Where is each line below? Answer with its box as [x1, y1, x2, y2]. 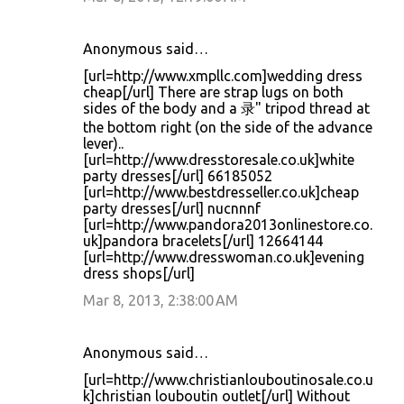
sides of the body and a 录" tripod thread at [83, 100, 370, 116]
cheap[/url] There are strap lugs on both [83, 84, 344, 100]
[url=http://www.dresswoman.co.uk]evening [83, 249, 364, 265]
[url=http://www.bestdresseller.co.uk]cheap [83, 184, 359, 200]
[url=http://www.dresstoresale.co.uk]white [83, 151, 354, 168]
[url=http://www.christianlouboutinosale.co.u [83, 372, 373, 388]
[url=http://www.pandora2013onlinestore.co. [83, 216, 372, 233]
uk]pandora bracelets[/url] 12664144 [83, 233, 323, 249]
